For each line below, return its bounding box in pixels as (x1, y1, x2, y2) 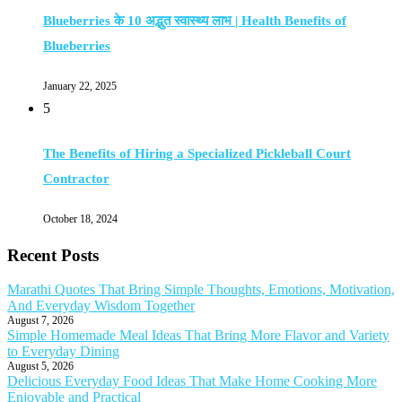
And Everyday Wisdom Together (7, 298, 195, 314)
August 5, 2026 (7, 360, 74, 373)
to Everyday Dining (7, 344, 119, 360)
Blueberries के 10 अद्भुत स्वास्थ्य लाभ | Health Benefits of (43, 13, 346, 29)
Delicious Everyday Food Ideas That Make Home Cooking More (7, 373, 377, 389)
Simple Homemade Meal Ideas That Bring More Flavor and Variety (7, 328, 389, 344)
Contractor (43, 170, 109, 186)
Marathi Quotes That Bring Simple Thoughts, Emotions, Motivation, (7, 282, 395, 298)
